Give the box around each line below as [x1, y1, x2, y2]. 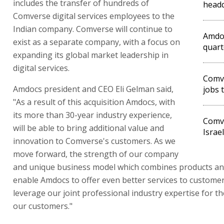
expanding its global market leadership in [13, 49, 168, 60]
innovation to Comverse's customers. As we [13, 135, 175, 146]
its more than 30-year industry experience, [13, 109, 172, 120]
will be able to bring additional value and [13, 122, 164, 133]
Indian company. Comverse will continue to [13, 23, 172, 34]
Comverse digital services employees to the [13, 10, 174, 21]
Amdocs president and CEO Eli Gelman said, [13, 83, 173, 94]
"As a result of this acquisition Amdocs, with [13, 96, 175, 107]
